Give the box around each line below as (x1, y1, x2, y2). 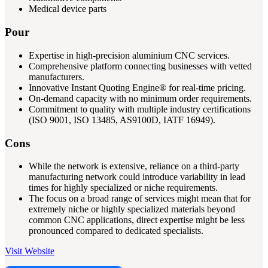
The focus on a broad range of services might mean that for (29, 193, 251, 204)
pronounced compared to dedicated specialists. (29, 226, 203, 236)
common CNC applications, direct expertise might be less (29, 215, 245, 226)
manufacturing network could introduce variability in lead (29, 172, 245, 182)
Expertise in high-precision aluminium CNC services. (29, 50, 230, 60)
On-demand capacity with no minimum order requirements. (29, 93, 252, 103)
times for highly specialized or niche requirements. (29, 182, 218, 193)
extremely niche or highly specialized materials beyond (29, 204, 235, 215)
